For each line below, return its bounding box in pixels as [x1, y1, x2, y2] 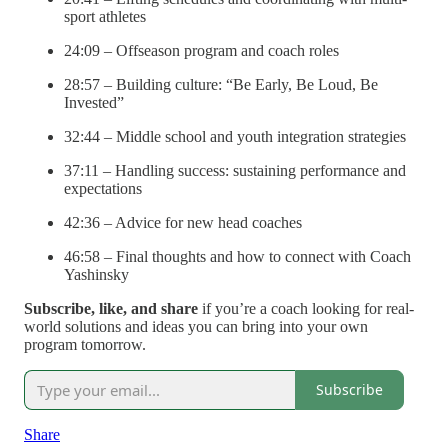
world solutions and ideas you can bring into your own [24, 317, 368, 335]
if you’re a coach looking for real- [198, 299, 414, 317]
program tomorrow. [24, 335, 146, 353]
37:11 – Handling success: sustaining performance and [64, 161, 406, 179]
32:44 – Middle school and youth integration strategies [64, 127, 406, 145]
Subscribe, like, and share [24, 299, 198, 317]
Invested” [64, 93, 124, 111]
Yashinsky [64, 265, 129, 283]
